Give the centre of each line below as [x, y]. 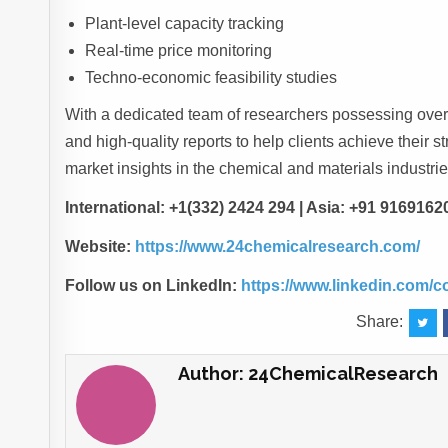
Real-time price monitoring [179, 51]
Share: [381, 322]
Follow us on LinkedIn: [151, 286]
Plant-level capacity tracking [185, 24]
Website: [98, 247]
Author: [212, 374]
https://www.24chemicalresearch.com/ [278, 247]
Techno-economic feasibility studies [211, 78]
